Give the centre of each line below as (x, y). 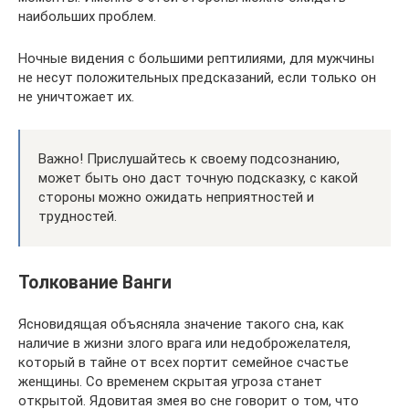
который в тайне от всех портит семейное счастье (184, 362)
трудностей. (78, 216)
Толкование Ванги (95, 283)
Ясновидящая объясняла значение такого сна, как (181, 324)
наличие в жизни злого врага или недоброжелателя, (184, 343)
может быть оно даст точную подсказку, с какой (198, 178)
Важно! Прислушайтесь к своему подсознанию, (189, 158)
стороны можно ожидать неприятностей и (176, 197)
